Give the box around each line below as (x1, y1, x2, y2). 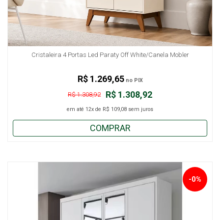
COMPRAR (89, 122, 131, 133)
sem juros (127, 106, 153, 112)
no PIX (124, 77, 143, 83)
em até (67, 106, 85, 112)
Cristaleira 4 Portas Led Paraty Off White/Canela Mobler (31, 51, 189, 58)
